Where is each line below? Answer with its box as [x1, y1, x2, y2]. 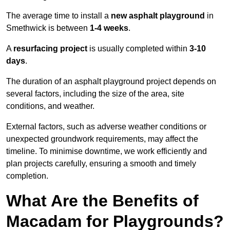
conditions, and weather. [6, 102, 94, 111]
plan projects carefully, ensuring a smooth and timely [6, 159, 196, 168]
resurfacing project [13, 44, 87, 53]
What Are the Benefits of [6, 191, 199, 210]
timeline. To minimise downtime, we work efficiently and [6, 147, 207, 156]
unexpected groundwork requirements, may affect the [6, 135, 198, 144]
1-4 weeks [90, 24, 128, 33]
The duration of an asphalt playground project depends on [6, 77, 216, 86]
